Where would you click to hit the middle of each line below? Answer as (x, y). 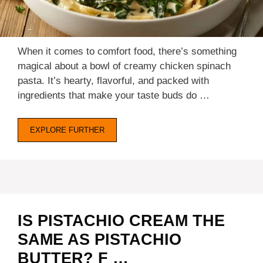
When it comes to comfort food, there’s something (127, 52)
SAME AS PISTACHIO (100, 239)
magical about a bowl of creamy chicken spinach (124, 66)
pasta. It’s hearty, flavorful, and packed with (113, 81)
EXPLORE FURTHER (67, 130)
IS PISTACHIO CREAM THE (121, 220)
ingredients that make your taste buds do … (114, 96)
